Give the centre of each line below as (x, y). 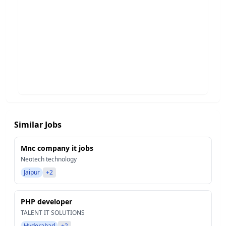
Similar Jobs (38, 125)
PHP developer (46, 202)
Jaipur (32, 172)
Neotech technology (49, 159)
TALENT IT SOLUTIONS (53, 213)
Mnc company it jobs (57, 148)
